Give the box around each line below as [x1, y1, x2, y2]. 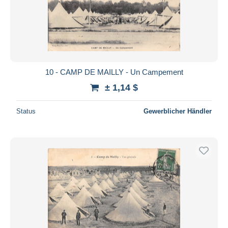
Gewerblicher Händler [144, 107, 212, 115]
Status [16, 107, 36, 115]
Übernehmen [92, 12, 136, 21]
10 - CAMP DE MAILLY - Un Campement [45, 67, 183, 76]
